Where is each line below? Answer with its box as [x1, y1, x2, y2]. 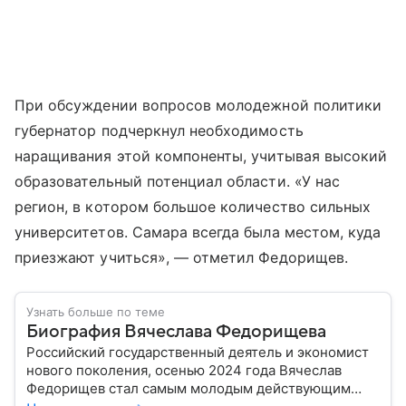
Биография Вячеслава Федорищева [26, 322, 326, 342]
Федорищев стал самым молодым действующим [26, 380, 351, 397]
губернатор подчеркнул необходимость [14, 121, 304, 140]
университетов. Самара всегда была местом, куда [14, 223, 382, 241]
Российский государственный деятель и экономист [26, 343, 369, 361]
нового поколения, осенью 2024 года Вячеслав [26, 362, 342, 379]
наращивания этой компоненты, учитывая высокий [14, 147, 388, 165]
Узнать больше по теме [26, 304, 165, 319]
